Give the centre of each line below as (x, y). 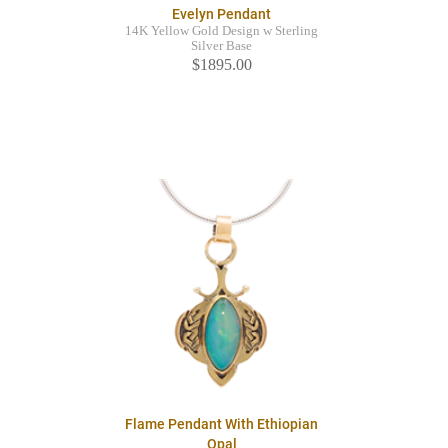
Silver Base (221, 46)
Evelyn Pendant (221, 14)
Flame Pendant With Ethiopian (221, 424)
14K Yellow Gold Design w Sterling (221, 31)
